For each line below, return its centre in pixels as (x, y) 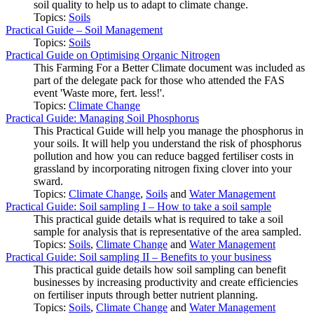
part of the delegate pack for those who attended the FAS (159, 81)
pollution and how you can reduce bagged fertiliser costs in (164, 156)
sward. (48, 182)
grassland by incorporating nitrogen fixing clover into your (163, 169)
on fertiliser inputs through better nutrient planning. (146, 295)
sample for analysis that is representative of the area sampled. (168, 232)
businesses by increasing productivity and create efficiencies (166, 282)
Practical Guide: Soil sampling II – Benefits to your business (138, 257)
